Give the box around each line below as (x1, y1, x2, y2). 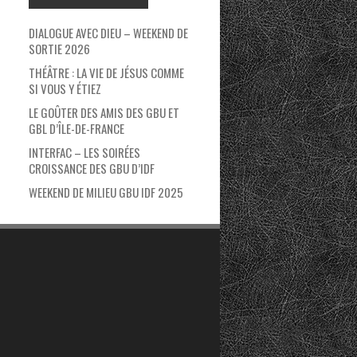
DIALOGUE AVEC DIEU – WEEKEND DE (29, 24, 188, 41)
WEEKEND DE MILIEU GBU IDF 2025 (29, 183, 183, 201)
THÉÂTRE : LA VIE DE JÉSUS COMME (29, 64, 184, 81)
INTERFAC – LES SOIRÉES (29, 143, 140, 161)
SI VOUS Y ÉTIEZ (29, 80, 101, 97)
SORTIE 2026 (29, 40, 90, 57)
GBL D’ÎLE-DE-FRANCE (29, 120, 124, 137)
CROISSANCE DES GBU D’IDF (29, 159, 155, 177)
